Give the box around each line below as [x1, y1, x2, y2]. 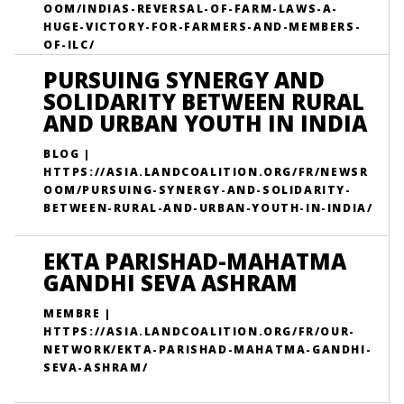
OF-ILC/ [43, 37, 96, 52]
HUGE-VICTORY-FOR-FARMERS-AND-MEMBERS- [43, 19, 362, 34]
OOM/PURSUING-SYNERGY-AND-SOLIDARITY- [43, 182, 352, 197]
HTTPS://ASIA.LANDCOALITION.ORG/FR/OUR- [43, 324, 355, 339]
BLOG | [43, 146, 91, 161]
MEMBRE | [43, 306, 112, 321]
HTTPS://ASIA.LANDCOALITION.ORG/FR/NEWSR [43, 164, 369, 179]
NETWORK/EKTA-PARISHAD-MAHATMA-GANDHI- [43, 342, 372, 357]
